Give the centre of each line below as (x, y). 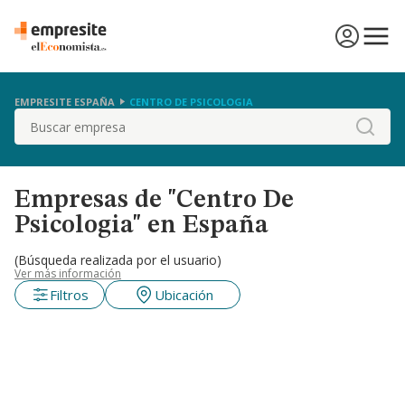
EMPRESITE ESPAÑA (65, 101)
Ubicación (184, 295)
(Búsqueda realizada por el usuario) (118, 260)
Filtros (69, 295)
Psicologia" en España (141, 226)
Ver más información (68, 273)
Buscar (37, 118)
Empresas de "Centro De (154, 201)
